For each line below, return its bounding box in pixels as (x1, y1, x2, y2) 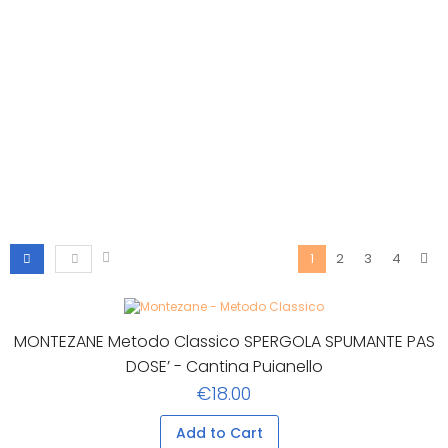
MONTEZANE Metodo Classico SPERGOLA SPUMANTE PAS (13, 330, 435, 354)
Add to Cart (175, 423, 263, 444)
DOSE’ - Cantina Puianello (125, 355, 323, 379)
